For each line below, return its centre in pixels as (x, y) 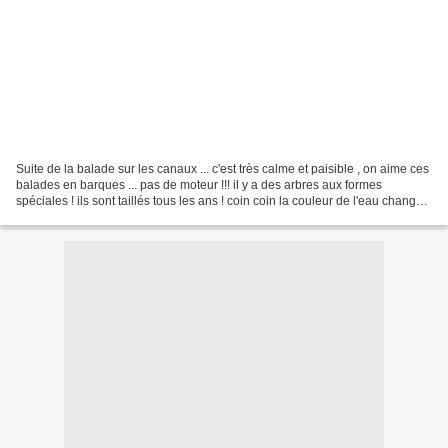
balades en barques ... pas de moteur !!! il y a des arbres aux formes (199, 184)
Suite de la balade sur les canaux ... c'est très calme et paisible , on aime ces (222, 168)
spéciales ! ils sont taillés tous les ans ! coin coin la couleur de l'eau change (219, 200)
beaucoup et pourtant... (78, 216)
